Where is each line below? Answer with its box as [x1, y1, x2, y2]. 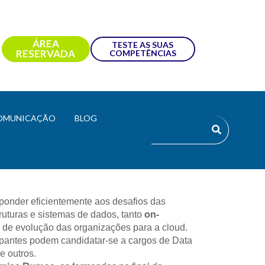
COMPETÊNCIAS [109, 48, 176, 59]
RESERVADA [16, 47, 76, 60]
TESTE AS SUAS [112, 40, 174, 50]
